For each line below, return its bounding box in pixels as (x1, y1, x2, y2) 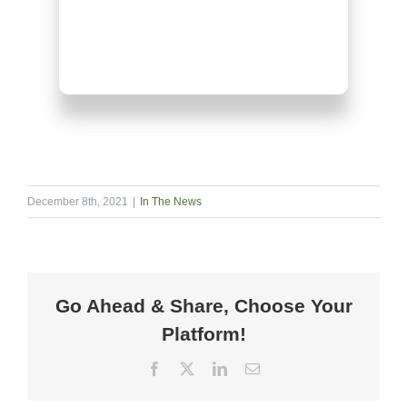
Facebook (161, 361, 217, 376)
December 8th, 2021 (27, 194, 128, 208)
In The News (140, 194, 202, 208)
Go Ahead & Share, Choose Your (55, 294, 352, 316)
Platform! (161, 323, 246, 344)
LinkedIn (226, 361, 279, 376)
